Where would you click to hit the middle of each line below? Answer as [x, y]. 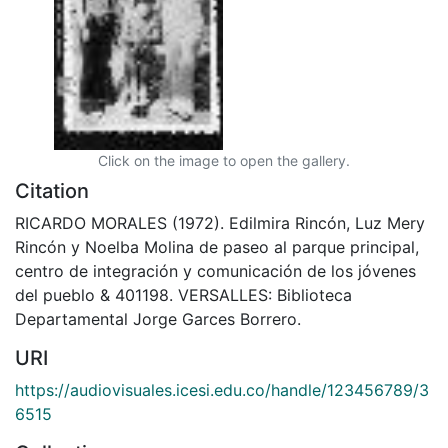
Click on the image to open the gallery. [224, 160]
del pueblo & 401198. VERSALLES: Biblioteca [183, 294]
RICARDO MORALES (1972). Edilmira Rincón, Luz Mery [220, 222]
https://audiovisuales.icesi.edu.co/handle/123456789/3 [222, 389]
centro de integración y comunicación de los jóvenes [215, 270]
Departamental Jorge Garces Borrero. [158, 318]
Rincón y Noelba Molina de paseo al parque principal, [217, 246]
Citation [52, 190]
